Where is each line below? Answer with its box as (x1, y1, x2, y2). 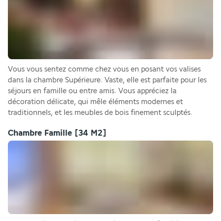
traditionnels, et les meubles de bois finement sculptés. (8, 108, 192, 117)
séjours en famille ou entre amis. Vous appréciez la (8, 86, 177, 95)
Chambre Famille (8, 128, 72, 138)
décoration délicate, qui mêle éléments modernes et (8, 97, 183, 106)
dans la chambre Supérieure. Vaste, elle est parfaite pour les (8, 75, 207, 84)
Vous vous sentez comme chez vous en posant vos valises (8, 65, 201, 74)
